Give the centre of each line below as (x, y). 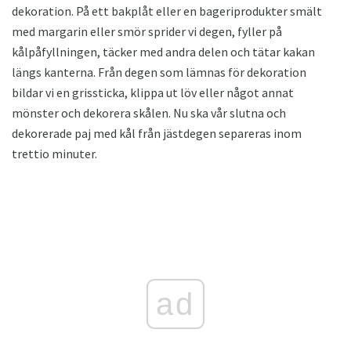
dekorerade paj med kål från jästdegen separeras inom (157, 134)
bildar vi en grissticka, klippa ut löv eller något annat (153, 93)
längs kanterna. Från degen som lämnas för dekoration (159, 72)
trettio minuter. (54, 154)
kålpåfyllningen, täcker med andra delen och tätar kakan (163, 52)
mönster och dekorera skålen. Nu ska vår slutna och (149, 113)
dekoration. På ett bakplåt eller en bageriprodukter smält (167, 11)
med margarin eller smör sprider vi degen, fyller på (147, 32)
